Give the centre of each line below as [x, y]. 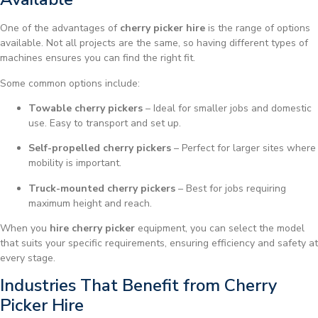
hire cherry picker [92, 229]
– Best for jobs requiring [231, 188]
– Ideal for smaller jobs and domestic [227, 108]
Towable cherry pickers [86, 108]
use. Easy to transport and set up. [105, 123]
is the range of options [258, 28]
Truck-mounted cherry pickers [102, 188]
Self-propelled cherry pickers [100, 148]
